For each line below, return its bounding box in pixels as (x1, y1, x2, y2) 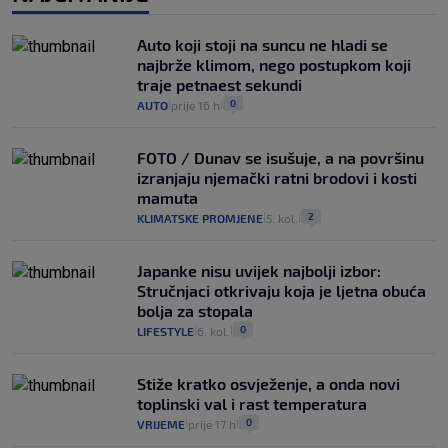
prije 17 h (188, 417, 236, 431)
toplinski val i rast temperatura (137, 394, 367, 413)
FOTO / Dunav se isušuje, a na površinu (137, 148, 424, 167)
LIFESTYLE (137, 324, 194, 338)
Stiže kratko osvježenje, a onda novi (137, 374, 400, 393)
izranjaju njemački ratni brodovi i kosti (137, 168, 417, 187)
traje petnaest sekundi (137, 75, 302, 94)
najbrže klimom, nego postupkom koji (137, 55, 411, 74)
